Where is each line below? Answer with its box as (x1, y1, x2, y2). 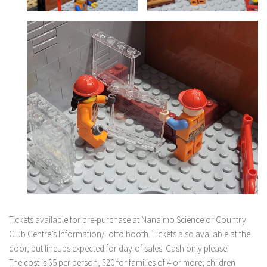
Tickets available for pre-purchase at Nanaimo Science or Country (9, 214, 246, 225)
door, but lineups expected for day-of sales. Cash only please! (9, 243, 229, 254)
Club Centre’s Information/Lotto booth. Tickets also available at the (9, 228, 250, 240)
